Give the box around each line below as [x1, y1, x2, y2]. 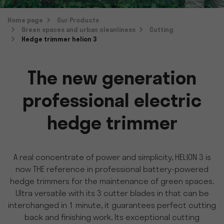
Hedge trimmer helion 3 [21, 36, 96, 43]
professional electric [22, 93, 201, 111]
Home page [7, 17, 43, 24]
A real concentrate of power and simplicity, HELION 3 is [13, 154, 211, 162]
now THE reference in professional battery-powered [15, 166, 208, 174]
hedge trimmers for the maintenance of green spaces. [10, 178, 214, 186]
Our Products [56, 17, 99, 24]
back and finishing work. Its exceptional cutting [24, 214, 199, 222]
